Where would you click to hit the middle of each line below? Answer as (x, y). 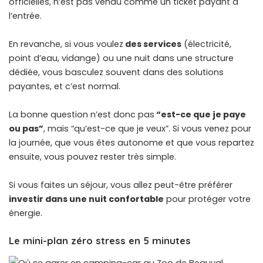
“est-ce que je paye (200, 115)
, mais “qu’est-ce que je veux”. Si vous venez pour (147, 129)
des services (152, 44)
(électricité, (206, 44)
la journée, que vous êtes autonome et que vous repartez (131, 143)
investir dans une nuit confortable (86, 199)
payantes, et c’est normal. (65, 87)
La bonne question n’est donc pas (82, 115)
